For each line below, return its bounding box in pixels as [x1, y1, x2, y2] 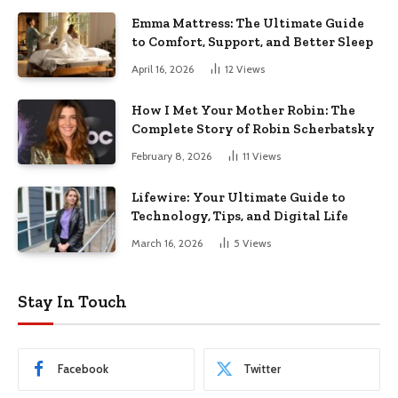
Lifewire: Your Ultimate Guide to [131, 189, 346, 206]
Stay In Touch [18, 291, 127, 312]
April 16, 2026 [131, 61, 194, 76]
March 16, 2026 [131, 236, 203, 251]
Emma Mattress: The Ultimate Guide [131, 14, 364, 31]
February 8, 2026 [131, 148, 211, 163]
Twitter [243, 362, 281, 377]
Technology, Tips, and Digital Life [131, 208, 348, 225]
